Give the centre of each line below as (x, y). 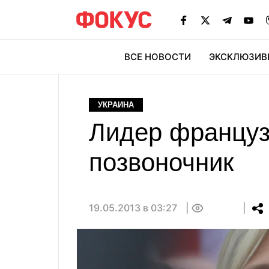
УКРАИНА (116, 105)
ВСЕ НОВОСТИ (158, 57)
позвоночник (161, 162)
